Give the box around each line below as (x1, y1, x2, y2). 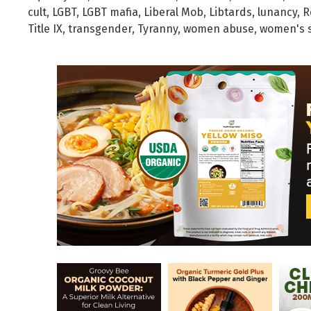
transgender (68, 22, 132, 35)
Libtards (209, 5, 252, 19)
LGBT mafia (82, 5, 138, 19)
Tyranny (137, 22, 178, 35)
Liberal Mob (144, 5, 203, 19)
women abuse (183, 22, 254, 35)
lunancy (258, 5, 297, 19)
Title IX (28, 22, 62, 35)
